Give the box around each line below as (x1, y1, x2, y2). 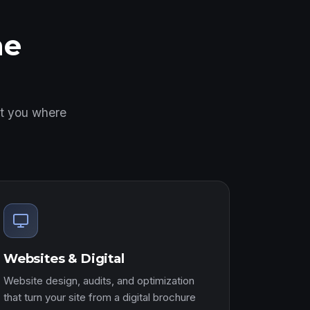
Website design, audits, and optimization (3, 274, 194, 287)
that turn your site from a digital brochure (3, 291, 196, 304)
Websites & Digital (3, 250, 125, 266)
